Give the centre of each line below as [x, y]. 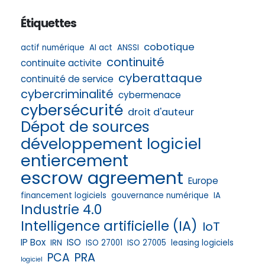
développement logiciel [111, 143]
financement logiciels [63, 195]
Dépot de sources [85, 127]
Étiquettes [49, 23]
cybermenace [149, 95]
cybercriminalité [67, 94]
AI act [101, 47]
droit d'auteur [161, 112]
